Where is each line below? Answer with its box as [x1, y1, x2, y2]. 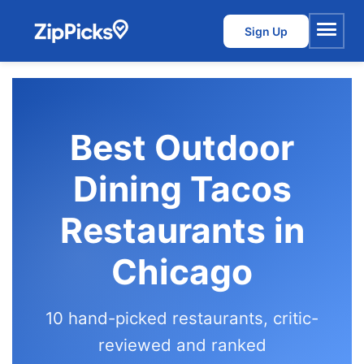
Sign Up [245, 24, 288, 38]
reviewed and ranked [97, 335, 266, 355]
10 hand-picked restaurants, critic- [45, 308, 318, 328]
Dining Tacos [72, 168, 292, 210]
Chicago [111, 251, 253, 292]
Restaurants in [59, 210, 305, 251]
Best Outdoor [70, 127, 294, 168]
